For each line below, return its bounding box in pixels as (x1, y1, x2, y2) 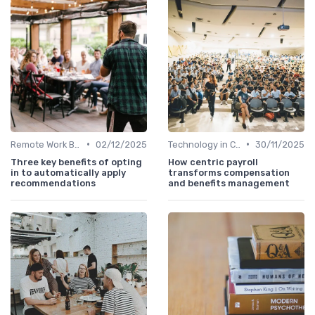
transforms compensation (168, 167, 290, 178)
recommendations (11, 177, 96, 188)
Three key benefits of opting (11, 156, 142, 167)
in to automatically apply (11, 167, 126, 178)
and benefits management (168, 177, 290, 188)
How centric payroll (168, 156, 258, 167)
